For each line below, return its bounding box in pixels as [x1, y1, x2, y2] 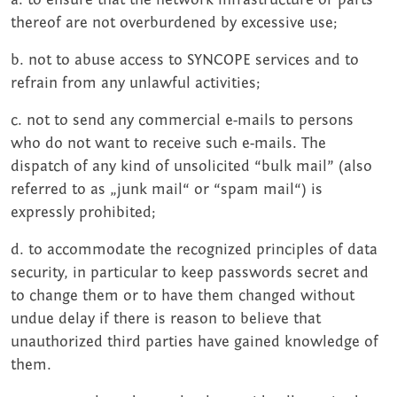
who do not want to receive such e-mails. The [11, 135, 326, 152]
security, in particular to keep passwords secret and [11, 264, 369, 282]
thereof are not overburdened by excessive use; [11, 14, 338, 32]
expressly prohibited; [11, 204, 156, 222]
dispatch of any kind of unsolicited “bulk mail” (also [11, 158, 372, 175]
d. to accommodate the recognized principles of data [11, 241, 378, 259]
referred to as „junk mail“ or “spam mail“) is [11, 181, 323, 198]
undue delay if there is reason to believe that [11, 310, 321, 328]
